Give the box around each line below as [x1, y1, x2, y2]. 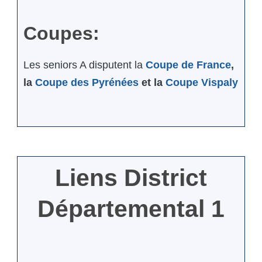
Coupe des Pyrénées [35, 77, 139, 89]
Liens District [55, 164, 207, 192]
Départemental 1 [37, 195, 225, 223]
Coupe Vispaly [166, 77, 238, 89]
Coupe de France [146, 59, 231, 71]
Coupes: [23, 23, 99, 44]
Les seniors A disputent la [23, 59, 146, 71]
